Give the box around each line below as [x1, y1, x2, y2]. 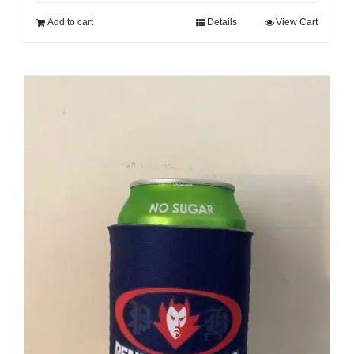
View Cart [276, 16, 318, 28]
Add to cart [47, 16, 93, 28]
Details [207, 16, 237, 28]
